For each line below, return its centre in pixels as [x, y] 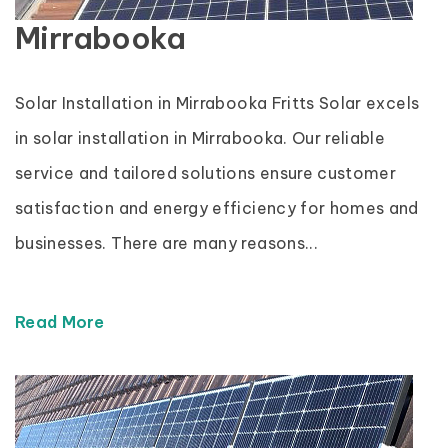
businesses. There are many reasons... [166, 243]
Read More [62, 322]
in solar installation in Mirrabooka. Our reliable [200, 138]
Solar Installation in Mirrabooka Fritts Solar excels [217, 103]
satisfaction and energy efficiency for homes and [217, 208]
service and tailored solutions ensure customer [206, 173]
